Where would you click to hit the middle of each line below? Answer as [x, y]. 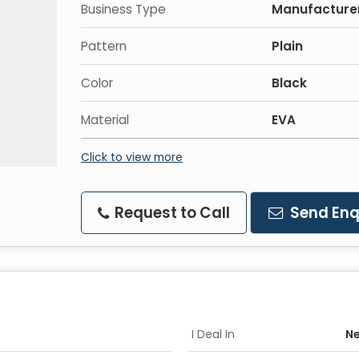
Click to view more [132, 157]
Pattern [104, 46]
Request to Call [171, 213]
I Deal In [213, 335]
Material [105, 120]
